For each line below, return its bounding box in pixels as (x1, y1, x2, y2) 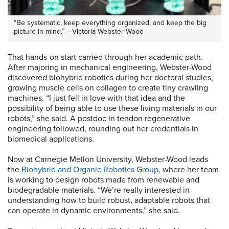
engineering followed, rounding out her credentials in (8, 124, 198, 134)
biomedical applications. (8, 134, 94, 145)
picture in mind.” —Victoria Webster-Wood (14, 27, 144, 36)
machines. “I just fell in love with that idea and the (8, 93, 185, 104)
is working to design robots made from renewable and (8, 175, 199, 186)
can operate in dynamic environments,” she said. (8, 205, 180, 216)
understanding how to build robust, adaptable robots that (8, 195, 210, 206)
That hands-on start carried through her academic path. (8, 52, 203, 63)
